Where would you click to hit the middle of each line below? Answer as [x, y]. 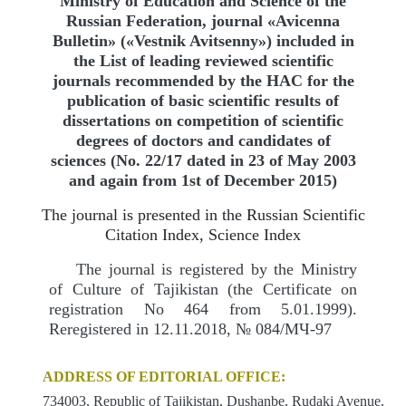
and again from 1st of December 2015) [203, 180]
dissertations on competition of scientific [203, 121]
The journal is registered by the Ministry [217, 269]
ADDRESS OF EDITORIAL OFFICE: [164, 377]
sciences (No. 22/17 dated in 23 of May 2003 [203, 160]
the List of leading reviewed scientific [203, 61]
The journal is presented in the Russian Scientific [203, 215]
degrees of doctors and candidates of [203, 140]
